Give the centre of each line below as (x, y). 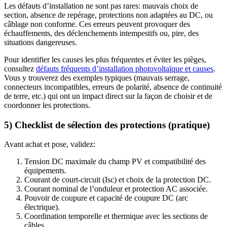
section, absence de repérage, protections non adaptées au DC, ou (108, 15)
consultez (20, 68)
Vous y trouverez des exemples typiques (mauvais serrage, (97, 78)
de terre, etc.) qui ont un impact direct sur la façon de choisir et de (108, 96)
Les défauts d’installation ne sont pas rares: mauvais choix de (101, 6)
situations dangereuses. (41, 42)
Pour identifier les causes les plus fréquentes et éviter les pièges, (105, 59)
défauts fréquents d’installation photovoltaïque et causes (125, 68)
